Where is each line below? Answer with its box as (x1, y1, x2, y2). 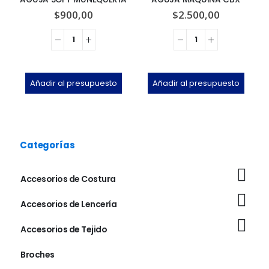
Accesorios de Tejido (20, 223, 107, 236)
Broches (20, 249, 55, 261)
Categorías (20, 139, 75, 152)
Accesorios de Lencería (20, 198, 116, 211)
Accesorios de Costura (20, 173, 116, 186)
